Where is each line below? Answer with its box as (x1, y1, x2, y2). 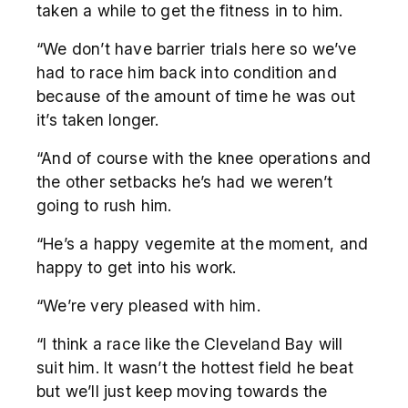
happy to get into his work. (36, 257, 241, 277)
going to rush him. (36, 195, 172, 215)
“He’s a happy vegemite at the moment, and (36, 233, 369, 253)
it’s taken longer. (36, 109, 159, 129)
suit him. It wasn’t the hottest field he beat (36, 357, 354, 377)
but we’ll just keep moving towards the (36, 381, 328, 401)
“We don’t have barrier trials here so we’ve (36, 38, 357, 58)
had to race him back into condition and (36, 62, 337, 82)
